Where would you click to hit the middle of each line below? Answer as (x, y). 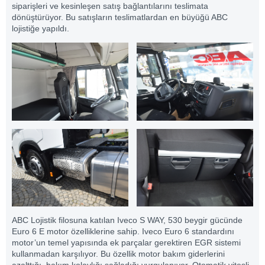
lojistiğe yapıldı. (41, 28)
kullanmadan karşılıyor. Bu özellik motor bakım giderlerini (118, 253)
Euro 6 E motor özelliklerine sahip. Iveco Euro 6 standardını (123, 231)
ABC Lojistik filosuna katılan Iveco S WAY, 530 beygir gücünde (127, 220)
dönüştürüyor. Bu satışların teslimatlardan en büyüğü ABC (120, 17)
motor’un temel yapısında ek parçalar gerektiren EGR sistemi (126, 242)
